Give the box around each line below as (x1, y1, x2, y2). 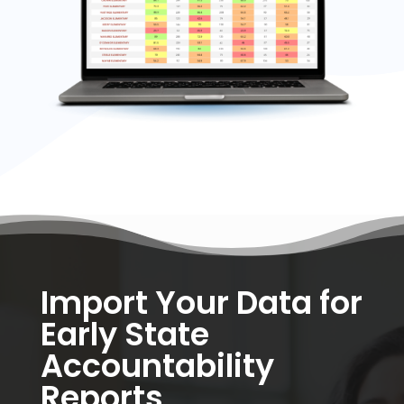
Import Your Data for (40, 280, 363, 326)
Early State (40, 312, 209, 357)
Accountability (40, 344, 274, 389)
